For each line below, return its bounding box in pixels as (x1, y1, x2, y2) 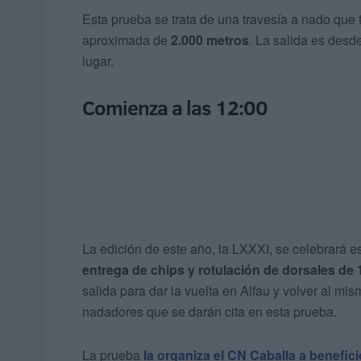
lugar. (82, 52, 114, 71)
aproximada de (82, 31, 171, 50)
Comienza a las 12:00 (82, 93, 268, 122)
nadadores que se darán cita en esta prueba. (82, 302, 337, 322)
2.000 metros (171, 31, 249, 50)
